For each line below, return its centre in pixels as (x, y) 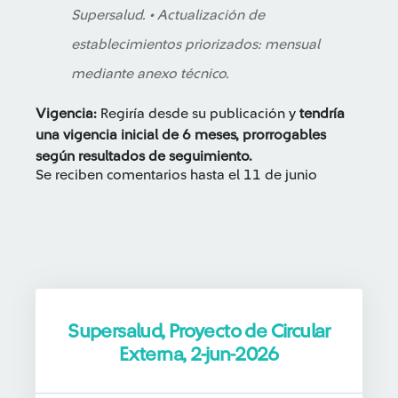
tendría (322, 114)
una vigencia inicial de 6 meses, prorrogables (181, 135)
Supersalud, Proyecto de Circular (199, 331)
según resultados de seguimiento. (144, 156)
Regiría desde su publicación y (200, 114)
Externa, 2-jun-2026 (199, 354)
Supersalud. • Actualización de (168, 15)
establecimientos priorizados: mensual (195, 44)
